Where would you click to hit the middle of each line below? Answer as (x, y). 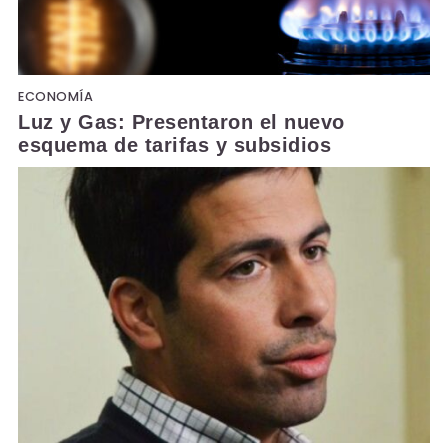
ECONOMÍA (55, 96)
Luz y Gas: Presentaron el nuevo (181, 121)
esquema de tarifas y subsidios (174, 144)
